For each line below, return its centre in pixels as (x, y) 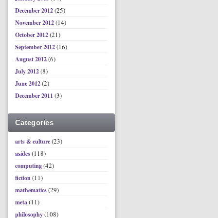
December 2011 (35, 96)
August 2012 (32, 59)
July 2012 (28, 71)
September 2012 (36, 47)
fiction (23, 178)
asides (23, 154)
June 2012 (28, 83)
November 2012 (35, 23)
